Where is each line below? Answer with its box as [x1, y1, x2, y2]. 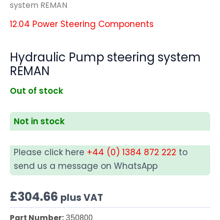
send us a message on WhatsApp [14, 160, 158, 172]
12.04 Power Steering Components [10, 18, 154, 30]
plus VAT [60, 191, 103, 204]
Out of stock [10, 84, 63, 97]
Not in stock [14, 115, 65, 128]
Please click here [14, 146, 87, 159]
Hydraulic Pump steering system [10, 49, 201, 65]
